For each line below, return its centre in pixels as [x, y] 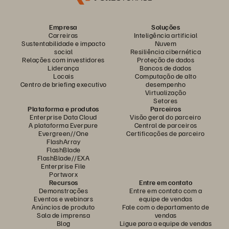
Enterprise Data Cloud [63, 117]
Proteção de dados [166, 60]
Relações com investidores [63, 60]
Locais [63, 76]
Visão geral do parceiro [166, 117]
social [63, 51]
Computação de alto [166, 76]
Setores [166, 100]
